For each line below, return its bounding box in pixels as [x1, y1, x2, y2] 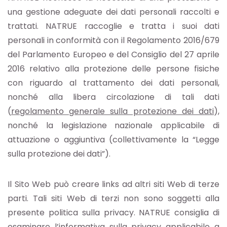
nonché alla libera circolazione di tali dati [8, 91, 219, 103]
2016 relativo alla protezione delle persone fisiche [8, 63, 219, 75]
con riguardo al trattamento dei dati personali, [8, 77, 219, 89]
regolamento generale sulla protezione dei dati [11, 105, 214, 118]
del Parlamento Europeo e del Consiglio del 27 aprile [8, 49, 219, 61]
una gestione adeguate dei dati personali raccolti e [8, 6, 219, 18]
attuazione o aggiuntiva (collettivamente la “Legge [8, 134, 219, 146]
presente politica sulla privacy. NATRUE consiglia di [8, 207, 219, 219]
